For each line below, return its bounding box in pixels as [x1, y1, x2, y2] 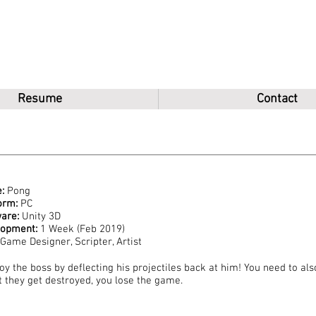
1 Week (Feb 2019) [37, 223, 125, 236]
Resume [18, 92, 62, 107]
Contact [256, 92, 298, 107]
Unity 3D [19, 210, 61, 223]
